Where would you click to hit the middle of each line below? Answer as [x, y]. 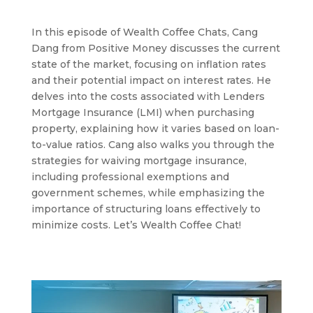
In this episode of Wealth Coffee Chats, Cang [144, 32]
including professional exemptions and [130, 177]
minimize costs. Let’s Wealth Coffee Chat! [136, 225]
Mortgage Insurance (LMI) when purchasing [143, 113]
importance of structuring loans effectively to [146, 209]
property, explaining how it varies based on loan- [155, 129]
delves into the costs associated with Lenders [148, 97]
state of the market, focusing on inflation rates [148, 65]
